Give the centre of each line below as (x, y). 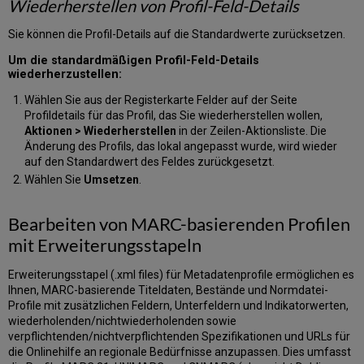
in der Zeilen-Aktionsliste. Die (251, 130)
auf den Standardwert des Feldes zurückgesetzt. (149, 161)
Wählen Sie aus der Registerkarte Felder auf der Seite (160, 100)
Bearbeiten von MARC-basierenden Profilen (180, 224)
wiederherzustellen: (65, 74)
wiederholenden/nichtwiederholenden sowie (123, 321)
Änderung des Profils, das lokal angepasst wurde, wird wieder (180, 146)
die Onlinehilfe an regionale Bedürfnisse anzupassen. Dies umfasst (180, 352)
